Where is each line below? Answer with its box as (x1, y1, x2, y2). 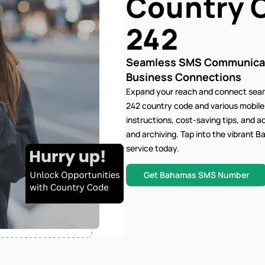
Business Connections (125, 70, 241, 84)
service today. (125, 143, 179, 154)
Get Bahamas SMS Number (143, 169, 249, 181)
